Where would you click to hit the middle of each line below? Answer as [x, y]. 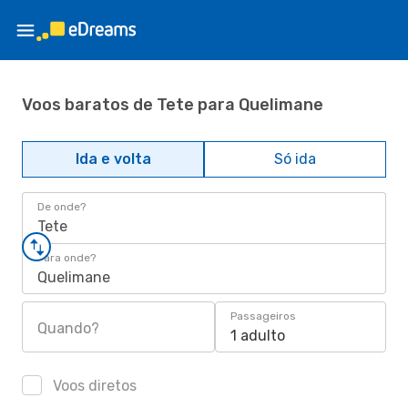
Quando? [68, 328]
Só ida [295, 159]
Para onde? [66, 258]
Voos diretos [93, 386]
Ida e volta [113, 159]
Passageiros [263, 316]
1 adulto [258, 336]
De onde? [61, 207]
